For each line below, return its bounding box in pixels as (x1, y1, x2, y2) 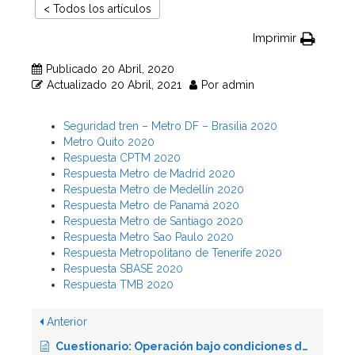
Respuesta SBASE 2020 (63, 262, 183, 275)
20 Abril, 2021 (111, 78, 181, 91)
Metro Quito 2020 (63, 136, 155, 148)
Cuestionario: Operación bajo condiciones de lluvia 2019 (55, 340, 302, 353)
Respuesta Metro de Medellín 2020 (63, 183, 244, 196)
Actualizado (47, 78, 107, 91)
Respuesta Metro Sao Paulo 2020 (63, 231, 234, 243)
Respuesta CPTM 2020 (63, 151, 181, 164)
